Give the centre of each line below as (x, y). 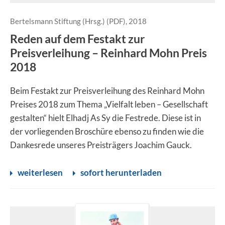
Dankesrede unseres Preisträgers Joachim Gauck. (101, 145)
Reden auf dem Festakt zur (77, 39)
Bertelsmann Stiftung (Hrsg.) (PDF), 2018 (78, 21)
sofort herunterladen (121, 173)
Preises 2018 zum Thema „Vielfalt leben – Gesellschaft (109, 104)
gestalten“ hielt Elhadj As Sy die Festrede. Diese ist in (105, 118)
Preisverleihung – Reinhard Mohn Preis (108, 53)
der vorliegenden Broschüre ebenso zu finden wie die (107, 131)
